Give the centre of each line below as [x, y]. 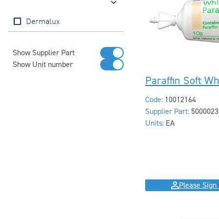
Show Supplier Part [44, 53]
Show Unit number [43, 65]
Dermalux [43, 22]
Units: [154, 123]
